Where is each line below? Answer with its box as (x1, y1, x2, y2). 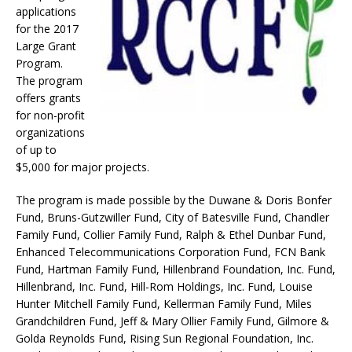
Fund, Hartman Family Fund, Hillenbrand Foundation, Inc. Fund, (16, 262, 335, 277)
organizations (16, 125, 85, 141)
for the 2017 (16, 21, 79, 37)
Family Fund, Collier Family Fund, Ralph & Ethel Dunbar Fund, (16, 227, 326, 243)
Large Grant (16, 38, 76, 54)
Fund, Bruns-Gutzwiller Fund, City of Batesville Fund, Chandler (16, 210, 329, 225)
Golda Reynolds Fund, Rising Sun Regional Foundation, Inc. (16, 331, 313, 346)
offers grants (16, 90, 81, 106)
